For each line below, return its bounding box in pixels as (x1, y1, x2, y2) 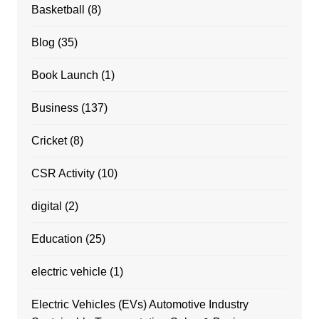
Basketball (31, 4, 85, 16)
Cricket (31, 135, 67, 147)
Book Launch (31, 69, 98, 82)
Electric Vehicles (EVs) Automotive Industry (31, 298, 249, 311)
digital (31, 200, 62, 213)
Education (31, 233, 83, 246)
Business (31, 102, 78, 115)
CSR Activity (31, 167, 95, 180)
